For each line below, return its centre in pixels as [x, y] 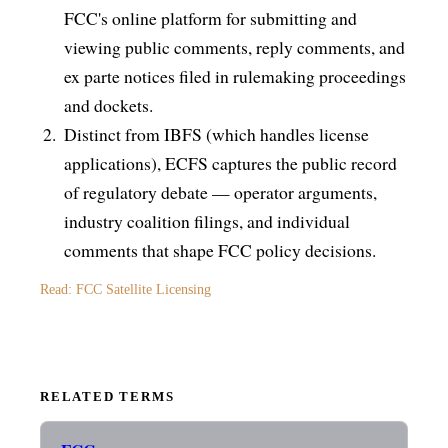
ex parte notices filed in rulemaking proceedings [235, 75]
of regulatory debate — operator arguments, [220, 191]
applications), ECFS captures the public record [230, 162]
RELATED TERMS [107, 396]
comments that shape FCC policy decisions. [220, 249]
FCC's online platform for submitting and [210, 17]
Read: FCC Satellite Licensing [125, 288]
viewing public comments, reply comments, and [234, 46]
